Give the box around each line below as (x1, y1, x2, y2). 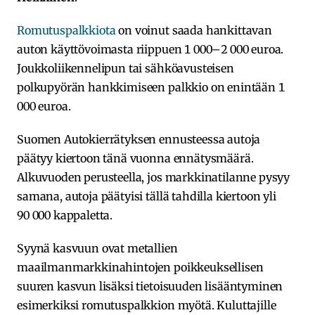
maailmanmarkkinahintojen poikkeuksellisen (17, 259, 264, 274)
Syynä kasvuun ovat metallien (17, 240, 178, 255)
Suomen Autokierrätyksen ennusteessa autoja (17, 131, 261, 146)
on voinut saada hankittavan (115, 22, 272, 37)
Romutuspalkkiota (17, 22, 116, 37)
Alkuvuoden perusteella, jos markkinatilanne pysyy (17, 169, 290, 184)
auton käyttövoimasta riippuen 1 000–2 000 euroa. (17, 41, 284, 56)
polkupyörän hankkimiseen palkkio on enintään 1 (17, 79, 285, 94)
